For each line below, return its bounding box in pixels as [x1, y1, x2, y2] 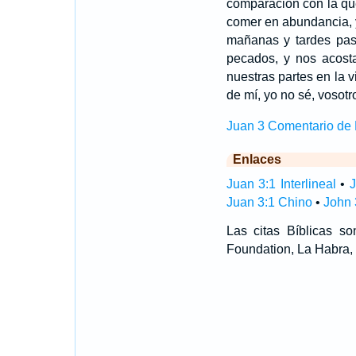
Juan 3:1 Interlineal [226, 177, 336, 191]
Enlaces [232, 153, 281, 166]
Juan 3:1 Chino [226, 195, 312, 209]
